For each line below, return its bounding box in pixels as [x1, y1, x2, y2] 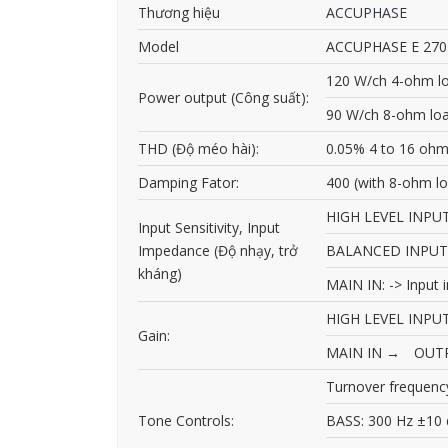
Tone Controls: [138, 411, 234, 431]
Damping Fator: [138, 173, 239, 193]
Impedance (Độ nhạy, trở [138, 241, 298, 261]
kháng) [138, 264, 182, 284]
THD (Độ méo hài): [138, 139, 259, 159]
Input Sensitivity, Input [138, 218, 280, 238]
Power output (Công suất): [138, 88, 309, 108]
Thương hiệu [138, 3, 220, 23]
